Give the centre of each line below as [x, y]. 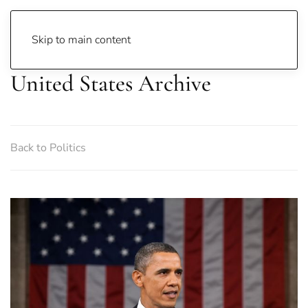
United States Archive [111, 84]
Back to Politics [48, 148]
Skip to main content [81, 40]
